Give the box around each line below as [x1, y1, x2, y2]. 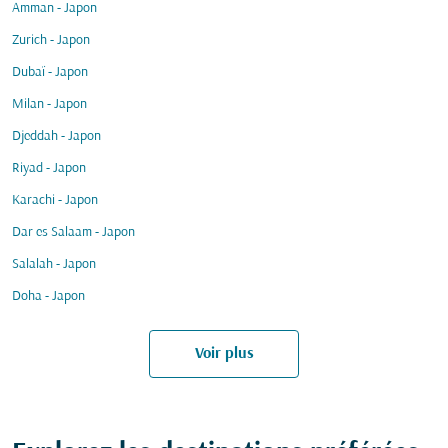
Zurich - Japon [12, 33, 90, 48]
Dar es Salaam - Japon [12, 225, 135, 240]
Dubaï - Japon [12, 65, 88, 80]
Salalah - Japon [12, 257, 96, 272]
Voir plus [194, 345, 254, 362]
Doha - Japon [12, 289, 85, 304]
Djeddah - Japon [12, 129, 101, 144]
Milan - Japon [12, 97, 87, 112]
